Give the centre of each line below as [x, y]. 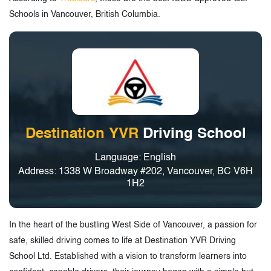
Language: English [135, 158]
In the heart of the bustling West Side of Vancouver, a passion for [133, 225]
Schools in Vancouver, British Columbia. [85, 14]
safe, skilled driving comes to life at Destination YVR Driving [122, 240]
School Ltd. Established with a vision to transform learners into [128, 256]
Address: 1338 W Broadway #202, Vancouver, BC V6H [135, 171]
